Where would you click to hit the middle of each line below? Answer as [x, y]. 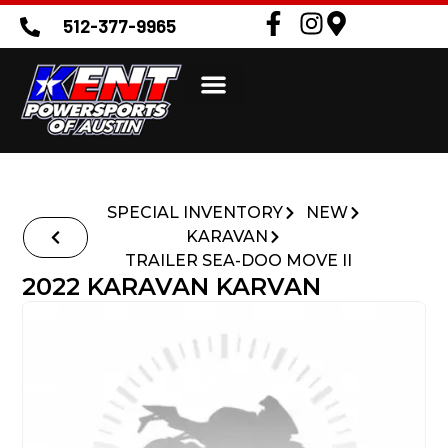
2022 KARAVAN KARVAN [172, 287]
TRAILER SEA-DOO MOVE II [239, 261]
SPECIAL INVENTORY [195, 213]
